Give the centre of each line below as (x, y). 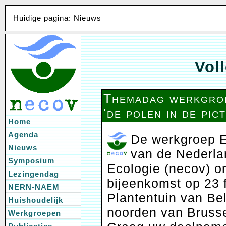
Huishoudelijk (36, 200)
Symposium (31, 161)
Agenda (23, 134)
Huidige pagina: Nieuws (57, 18)
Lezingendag (34, 174)
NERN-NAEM (34, 187)
